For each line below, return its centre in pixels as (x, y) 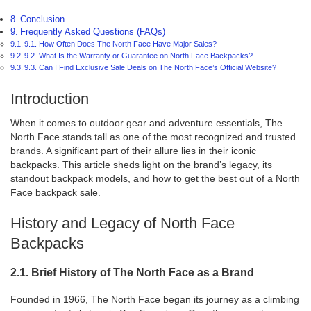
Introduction (50, 99)
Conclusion (42, 19)
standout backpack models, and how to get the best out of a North (155, 179)
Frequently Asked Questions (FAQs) (92, 32)
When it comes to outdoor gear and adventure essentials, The (146, 123)
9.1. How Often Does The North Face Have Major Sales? (121, 43)
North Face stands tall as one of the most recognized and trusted (153, 137)
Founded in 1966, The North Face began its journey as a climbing (155, 299)
